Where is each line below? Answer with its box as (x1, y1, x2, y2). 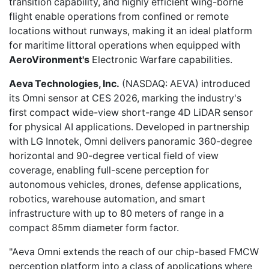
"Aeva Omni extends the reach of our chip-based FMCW (9, 246, 259, 258)
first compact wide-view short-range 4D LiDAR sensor (9, 106, 253, 119)
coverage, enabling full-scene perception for (9, 164, 209, 177)
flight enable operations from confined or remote (9, 10, 229, 23)
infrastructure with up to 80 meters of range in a (9, 207, 224, 220)
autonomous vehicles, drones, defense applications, (9, 178, 241, 191)
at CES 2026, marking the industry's (78, 92, 241, 104)
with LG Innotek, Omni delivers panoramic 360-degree (9, 135, 252, 148)
